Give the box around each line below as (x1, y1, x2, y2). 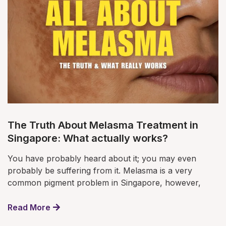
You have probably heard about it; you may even (8, 153, 196, 164)
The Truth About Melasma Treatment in (8, 119, 198, 132)
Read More (8, 202, 50, 213)
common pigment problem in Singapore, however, (8, 178, 201, 188)
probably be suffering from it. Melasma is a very (8, 165, 192, 176)
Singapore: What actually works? (8, 132, 168, 145)
